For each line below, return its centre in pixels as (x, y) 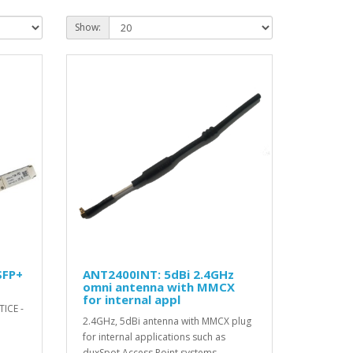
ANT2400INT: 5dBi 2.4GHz (158, 275)
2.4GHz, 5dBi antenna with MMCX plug (167, 321)
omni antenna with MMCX (158, 287)
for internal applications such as (154, 337)
